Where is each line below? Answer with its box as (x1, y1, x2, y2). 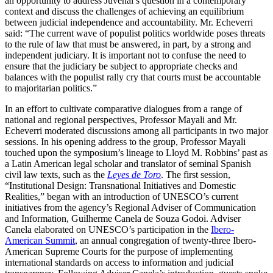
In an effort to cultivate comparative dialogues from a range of (5, 103, 242, 114)
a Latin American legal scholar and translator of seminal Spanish (5, 158, 251, 169)
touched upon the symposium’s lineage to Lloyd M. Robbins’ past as (5, 147, 268, 158)
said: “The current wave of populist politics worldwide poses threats (5, 27, 265, 38)
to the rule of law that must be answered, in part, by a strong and (5, 38, 251, 49)
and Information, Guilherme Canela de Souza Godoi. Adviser (5, 213, 241, 224)
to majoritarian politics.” (5, 82, 99, 93)
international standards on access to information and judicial (5, 257, 233, 268)
